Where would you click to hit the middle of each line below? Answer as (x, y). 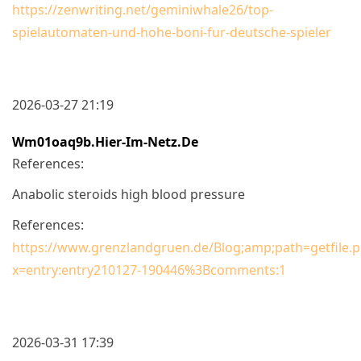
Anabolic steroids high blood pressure (129, 194)
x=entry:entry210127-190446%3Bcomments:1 (149, 270)
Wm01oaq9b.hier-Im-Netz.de (105, 141)
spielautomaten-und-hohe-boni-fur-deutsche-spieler (172, 32)
